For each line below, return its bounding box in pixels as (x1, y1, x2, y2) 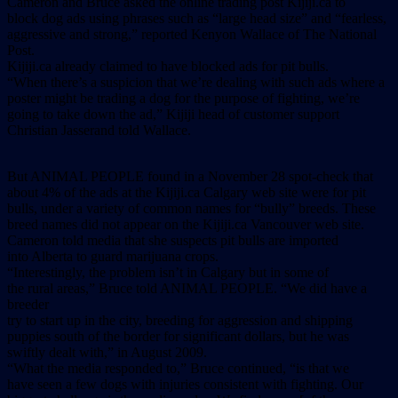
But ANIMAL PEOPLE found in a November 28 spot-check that (7, 169, 373, 185)
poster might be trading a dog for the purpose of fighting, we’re (7, 91, 360, 107)
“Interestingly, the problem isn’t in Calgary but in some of (7, 265, 329, 281)
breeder (7, 297, 49, 313)
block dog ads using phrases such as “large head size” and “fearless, (7, 11, 386, 27)
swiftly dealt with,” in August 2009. (7, 345, 207, 361)
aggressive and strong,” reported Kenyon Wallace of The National (7, 27, 377, 43)
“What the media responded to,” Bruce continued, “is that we (7, 361, 349, 377)
